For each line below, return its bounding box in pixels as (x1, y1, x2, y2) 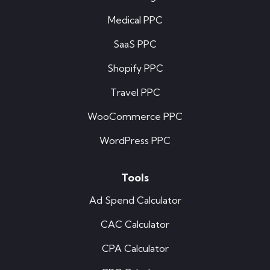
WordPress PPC (99, 134, 171, 147)
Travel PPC (110, 86, 160, 99)
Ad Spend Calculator (89, 194, 181, 207)
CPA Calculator (101, 242, 169, 255)
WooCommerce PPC (87, 110, 183, 123)
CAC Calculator (101, 218, 169, 231)
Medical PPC (107, 14, 163, 27)
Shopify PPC (107, 62, 163, 75)
